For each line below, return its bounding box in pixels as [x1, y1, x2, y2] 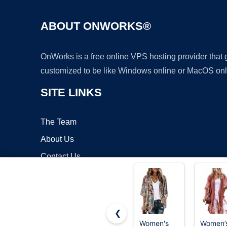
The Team [41, 118, 77, 127]
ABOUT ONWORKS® [41, 20, 151, 33]
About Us [41, 135, 74, 144]
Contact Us [41, 152, 81, 161]
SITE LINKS [41, 86, 102, 99]
